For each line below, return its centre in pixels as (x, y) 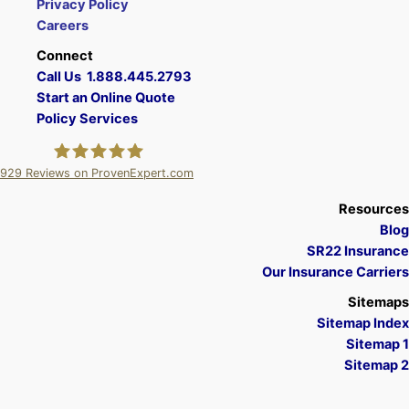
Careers (63, 26)
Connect (65, 56)
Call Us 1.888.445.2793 (114, 77)
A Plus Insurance (108, 207)
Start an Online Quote (106, 98)
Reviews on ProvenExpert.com (108, 173)
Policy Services (87, 119)
